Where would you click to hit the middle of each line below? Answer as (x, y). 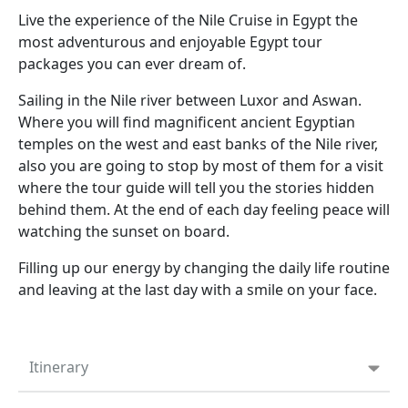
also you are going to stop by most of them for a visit (201, 166)
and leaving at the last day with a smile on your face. (198, 290)
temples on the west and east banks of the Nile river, (198, 144)
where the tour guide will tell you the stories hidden (196, 188)
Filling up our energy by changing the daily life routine (204, 268)
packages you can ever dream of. (132, 64)
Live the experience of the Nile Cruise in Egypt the (188, 20)
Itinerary (59, 367)
